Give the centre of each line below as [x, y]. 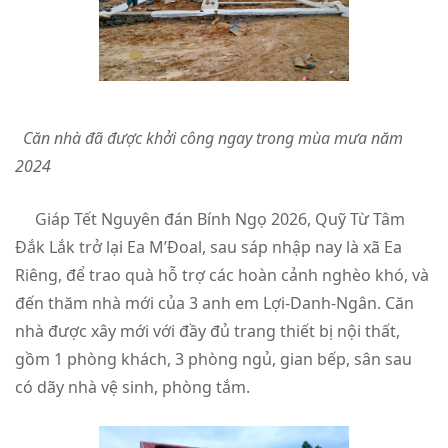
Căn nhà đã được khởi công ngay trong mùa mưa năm [211, 137]
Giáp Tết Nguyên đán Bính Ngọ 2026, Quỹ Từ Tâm [210, 218]
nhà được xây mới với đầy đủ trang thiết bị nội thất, [207, 330]
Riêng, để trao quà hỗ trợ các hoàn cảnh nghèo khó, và [222, 274]
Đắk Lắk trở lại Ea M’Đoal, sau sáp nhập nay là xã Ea [208, 246]
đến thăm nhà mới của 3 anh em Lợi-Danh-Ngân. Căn [214, 302]
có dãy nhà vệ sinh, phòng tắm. [134, 386]
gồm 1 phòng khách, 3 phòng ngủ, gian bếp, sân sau [213, 358]
